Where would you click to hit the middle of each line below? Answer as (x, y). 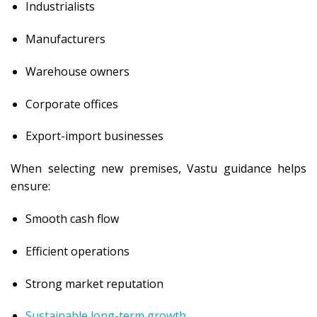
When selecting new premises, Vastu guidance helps (158, 169)
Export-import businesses (94, 136)
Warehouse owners (77, 71)
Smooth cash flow (72, 219)
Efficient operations (77, 251)
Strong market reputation (94, 283)
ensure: (30, 186)
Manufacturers (65, 39)
